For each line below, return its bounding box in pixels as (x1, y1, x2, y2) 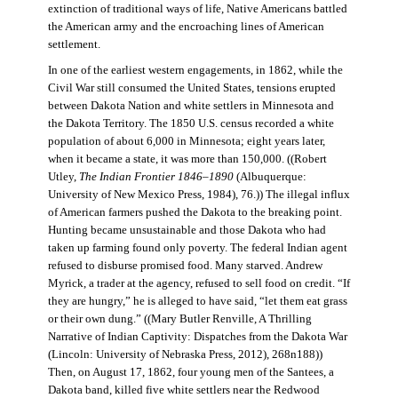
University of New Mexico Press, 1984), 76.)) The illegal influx (47, 188, 350, 202)
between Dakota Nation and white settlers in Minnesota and (47, 99, 334, 113)
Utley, (47, 171, 79, 184)
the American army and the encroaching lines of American (47, 20, 324, 34)
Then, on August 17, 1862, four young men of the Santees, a (47, 366, 334, 379)
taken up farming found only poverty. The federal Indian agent (47, 242, 347, 255)
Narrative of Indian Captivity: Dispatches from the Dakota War (47, 330, 347, 344)
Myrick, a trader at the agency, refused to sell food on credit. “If (47, 277, 350, 291)
